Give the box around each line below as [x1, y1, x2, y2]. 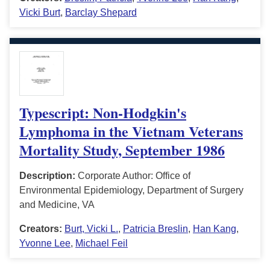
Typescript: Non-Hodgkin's [19, 102, 186, 124]
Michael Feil [75, 238, 128, 249]
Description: [19, 171, 75, 181]
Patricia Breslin [123, 224, 188, 234]
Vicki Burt [19, 7, 60, 18]
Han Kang [193, 224, 236, 234]
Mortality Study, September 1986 [19, 139, 225, 161]
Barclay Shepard [65, 7, 137, 18]
